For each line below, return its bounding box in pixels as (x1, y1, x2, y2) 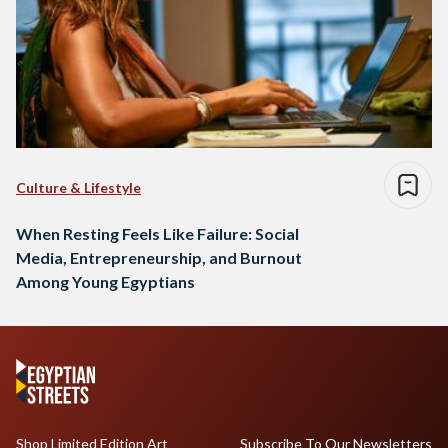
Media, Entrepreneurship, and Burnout (16, 247, 302, 267)
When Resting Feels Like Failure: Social (16, 223, 299, 243)
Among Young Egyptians (16, 271, 195, 291)
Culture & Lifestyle (16, 178, 141, 196)
